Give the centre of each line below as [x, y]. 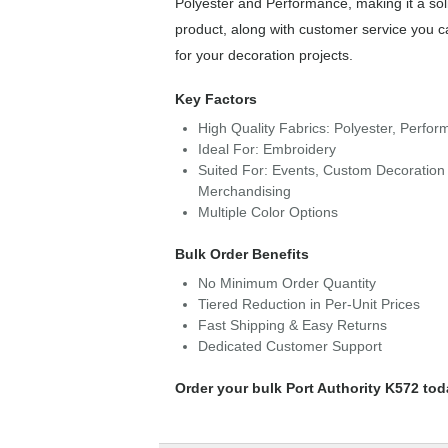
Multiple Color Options [267, 212]
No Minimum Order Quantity [286, 283]
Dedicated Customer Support [289, 346]
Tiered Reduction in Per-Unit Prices [308, 304]
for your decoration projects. [263, 55]
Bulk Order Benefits [241, 254]
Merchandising [244, 191]
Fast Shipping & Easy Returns [292, 325]
